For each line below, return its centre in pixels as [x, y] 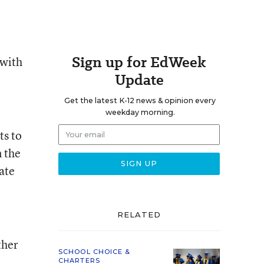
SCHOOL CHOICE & [95, 252]
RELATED [139, 214]
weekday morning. [140, 112]
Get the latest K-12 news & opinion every [140, 100]
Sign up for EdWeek [139, 62]
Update [139, 80]
